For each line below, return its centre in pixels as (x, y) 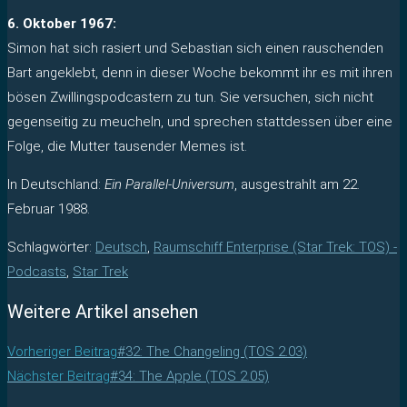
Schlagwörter (48, 247)
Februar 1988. (49, 208)
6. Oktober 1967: (62, 23)
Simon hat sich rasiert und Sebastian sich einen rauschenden (195, 48)
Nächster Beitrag (59, 376)
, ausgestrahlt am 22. (297, 184)
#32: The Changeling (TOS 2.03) (212, 351)
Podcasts (37, 271)
